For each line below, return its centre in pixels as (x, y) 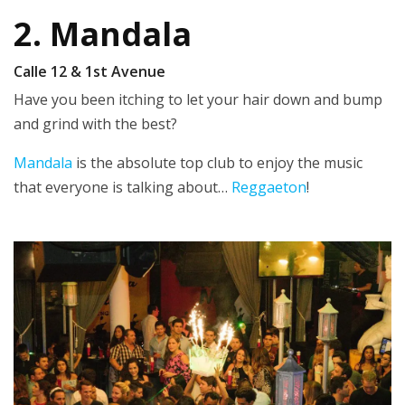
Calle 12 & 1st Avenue (91, 71)
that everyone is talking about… (121, 187)
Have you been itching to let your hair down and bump (198, 99)
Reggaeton (267, 187)
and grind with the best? (95, 123)
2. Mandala (107, 33)
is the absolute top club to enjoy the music (217, 162)
